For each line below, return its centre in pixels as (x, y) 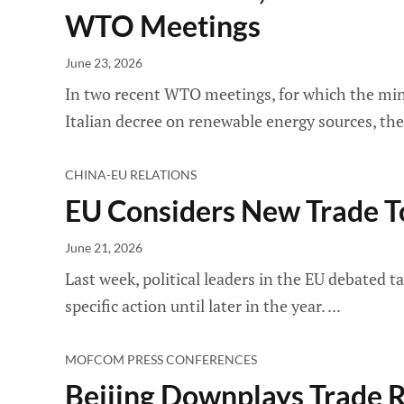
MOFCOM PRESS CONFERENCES (161, 359)
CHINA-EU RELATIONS (131, 174)
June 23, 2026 (104, 63)
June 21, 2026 (104, 248)
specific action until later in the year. (196, 306)
